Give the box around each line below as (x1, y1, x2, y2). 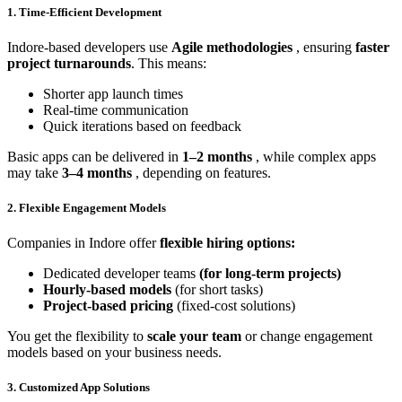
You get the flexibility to (7, 328, 147, 345)
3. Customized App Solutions (7, 380, 150, 395)
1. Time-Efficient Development (7, 4, 162, 19)
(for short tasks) (175, 282, 263, 298)
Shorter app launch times (43, 85, 183, 101)
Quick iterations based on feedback (43, 118, 241, 134)
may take (7, 164, 62, 180)
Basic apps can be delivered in (7, 148, 182, 164)
